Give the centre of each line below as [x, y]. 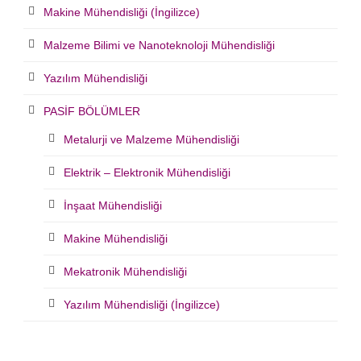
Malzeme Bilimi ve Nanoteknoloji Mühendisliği [159, 46]
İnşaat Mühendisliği [113, 206]
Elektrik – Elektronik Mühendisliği [147, 173]
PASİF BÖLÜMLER [92, 112]
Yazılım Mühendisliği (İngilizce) [142, 305]
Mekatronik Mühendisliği [125, 272]
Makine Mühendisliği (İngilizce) [122, 12]
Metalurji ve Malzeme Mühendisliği [151, 140]
